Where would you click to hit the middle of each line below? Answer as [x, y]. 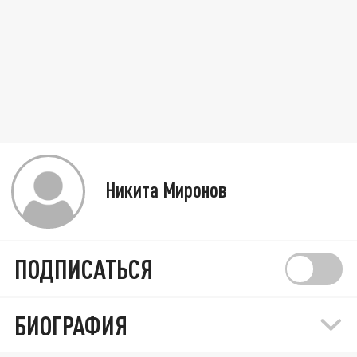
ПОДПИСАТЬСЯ [84, 269]
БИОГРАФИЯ [71, 326]
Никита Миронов [167, 189]
